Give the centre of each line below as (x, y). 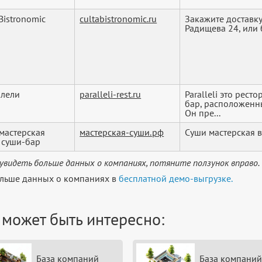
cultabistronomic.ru (118, 19)
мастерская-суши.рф (122, 132)
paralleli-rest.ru (111, 94)
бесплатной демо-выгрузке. (176, 179)
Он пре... (203, 113)
